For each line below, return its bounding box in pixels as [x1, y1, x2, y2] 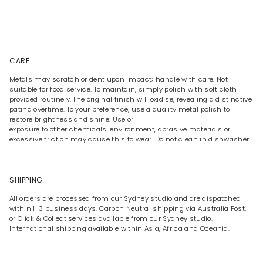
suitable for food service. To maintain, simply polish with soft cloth [9, 85, 237, 95]
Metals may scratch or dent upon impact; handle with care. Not [9, 75, 228, 85]
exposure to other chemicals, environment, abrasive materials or [9, 124, 231, 134]
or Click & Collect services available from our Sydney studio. [9, 214, 213, 224]
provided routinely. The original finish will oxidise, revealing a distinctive [9, 95, 252, 104]
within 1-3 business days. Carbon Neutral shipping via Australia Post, [9, 204, 247, 214]
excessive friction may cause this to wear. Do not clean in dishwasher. [9, 134, 253, 144]
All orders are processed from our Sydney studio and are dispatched [9, 194, 241, 204]
